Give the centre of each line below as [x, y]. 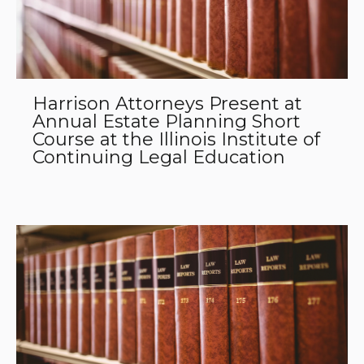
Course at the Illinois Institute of [176, 139]
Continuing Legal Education [159, 157]
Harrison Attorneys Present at [167, 103]
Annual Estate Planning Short [167, 121]
